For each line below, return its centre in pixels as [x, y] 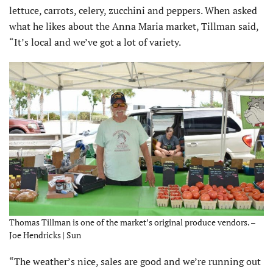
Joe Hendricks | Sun [45, 235]
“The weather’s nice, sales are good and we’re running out [135, 261]
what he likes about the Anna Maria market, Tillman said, [134, 27]
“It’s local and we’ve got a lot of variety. [95, 42]
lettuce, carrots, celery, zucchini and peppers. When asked [133, 11]
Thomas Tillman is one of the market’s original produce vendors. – [132, 222]
